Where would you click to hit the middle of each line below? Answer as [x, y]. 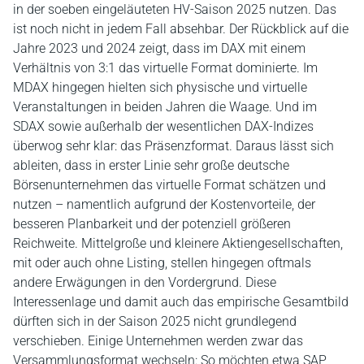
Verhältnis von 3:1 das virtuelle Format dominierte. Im [165, 67]
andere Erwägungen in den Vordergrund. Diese [145, 282]
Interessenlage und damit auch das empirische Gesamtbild [181, 301]
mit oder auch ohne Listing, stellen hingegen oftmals [162, 262]
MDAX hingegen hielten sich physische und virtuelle [160, 87]
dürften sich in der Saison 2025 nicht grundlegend [155, 321]
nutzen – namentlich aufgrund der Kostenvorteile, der [164, 204]
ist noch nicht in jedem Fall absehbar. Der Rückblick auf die [181, 28]
